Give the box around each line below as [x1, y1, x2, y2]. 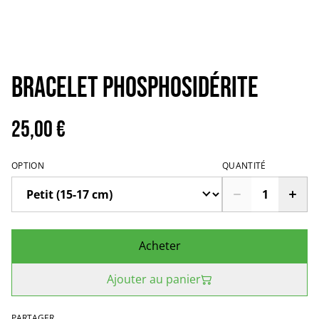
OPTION [11, 159, 44, 172]
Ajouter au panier [107, 271, 201, 287]
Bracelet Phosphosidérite [11, 71, 258, 105]
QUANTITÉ [222, 159, 266, 172]
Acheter [138, 238, 181, 253]
